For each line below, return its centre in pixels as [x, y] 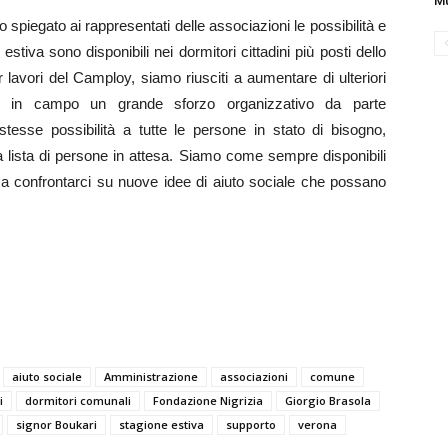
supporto [251, 424]
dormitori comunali [78, 400]
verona [317, 424]
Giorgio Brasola [328, 400]
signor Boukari [56, 424]
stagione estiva [161, 424]
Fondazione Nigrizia [208, 400]
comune [332, 376]
